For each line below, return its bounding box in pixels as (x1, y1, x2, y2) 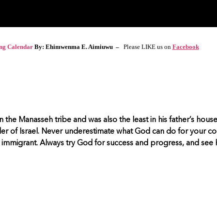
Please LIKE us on (122, 43, 172, 50)
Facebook (172, 43, 199, 50)
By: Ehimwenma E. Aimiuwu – (32, 43, 122, 50)
